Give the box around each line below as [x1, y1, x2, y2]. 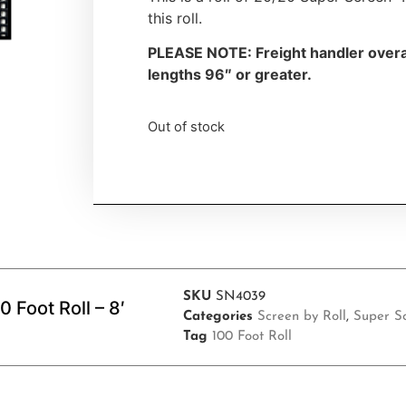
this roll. [148, 9, 203, 27]
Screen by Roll [257, 310, 346, 324]
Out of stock [148, 118, 226, 135]
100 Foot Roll [212, 330, 292, 344]
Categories [183, 310, 253, 324]
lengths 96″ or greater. [148, 65, 313, 84]
